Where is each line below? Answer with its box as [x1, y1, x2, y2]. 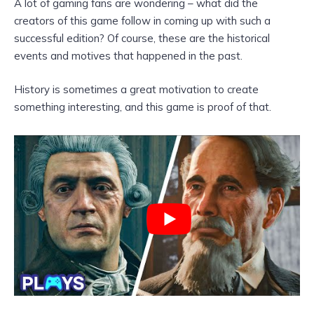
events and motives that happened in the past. [14, 48, 243, 62]
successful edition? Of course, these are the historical [14, 31, 270, 45]
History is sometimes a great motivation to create [14, 82, 259, 96]
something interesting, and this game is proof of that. [14, 100, 274, 114]
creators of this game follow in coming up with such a [14, 13, 271, 27]
